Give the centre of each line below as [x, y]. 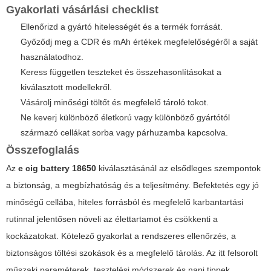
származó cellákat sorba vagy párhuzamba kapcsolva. [124, 133]
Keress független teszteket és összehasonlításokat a [121, 72]
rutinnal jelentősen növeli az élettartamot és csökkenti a [112, 219]
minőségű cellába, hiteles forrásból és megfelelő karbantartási [125, 202]
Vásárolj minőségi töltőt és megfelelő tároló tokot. [115, 103]
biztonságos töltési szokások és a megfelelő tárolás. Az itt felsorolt [132, 253]
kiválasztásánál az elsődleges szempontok [178, 168]
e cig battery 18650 [57, 168]
